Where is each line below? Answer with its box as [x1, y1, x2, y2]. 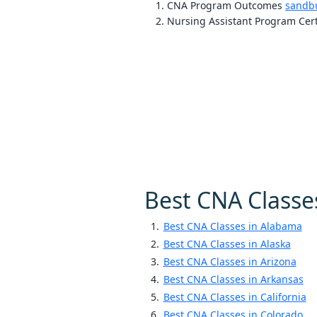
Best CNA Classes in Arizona [163, 255, 296, 269]
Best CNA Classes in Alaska [163, 237, 291, 251]
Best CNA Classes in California [163, 290, 306, 304]
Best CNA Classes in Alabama [163, 219, 302, 234]
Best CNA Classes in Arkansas [163, 272, 304, 287]
